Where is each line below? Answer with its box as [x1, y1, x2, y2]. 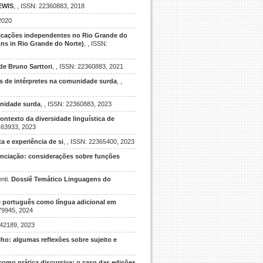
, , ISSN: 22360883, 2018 [14, 2, 85, 9]
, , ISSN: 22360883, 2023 [41, 100, 112, 107]
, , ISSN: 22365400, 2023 [63, 138, 134, 145]
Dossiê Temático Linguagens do [11, 176, 111, 183]
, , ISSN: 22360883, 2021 [52, 63, 123, 70]
